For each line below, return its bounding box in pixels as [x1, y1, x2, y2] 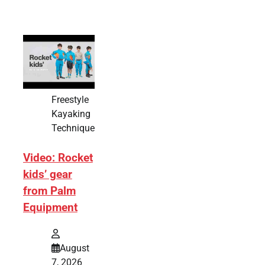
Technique [51, 122, 95, 134]
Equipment [22, 201, 77, 215]
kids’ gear [22, 168, 72, 182]
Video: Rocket [22, 151, 93, 165]
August [59, 242, 89, 254]
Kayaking [51, 108, 91, 120]
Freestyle [51, 94, 89, 106]
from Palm [22, 185, 76, 198]
